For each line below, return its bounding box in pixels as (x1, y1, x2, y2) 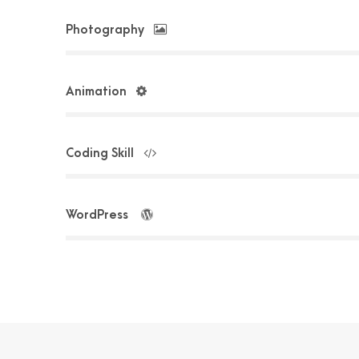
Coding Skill (66, 146, 134, 160)
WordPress (66, 208, 131, 222)
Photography (66, 22, 144, 37)
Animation (66, 84, 127, 99)
